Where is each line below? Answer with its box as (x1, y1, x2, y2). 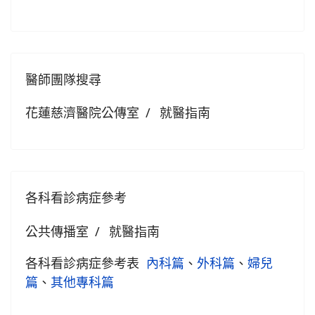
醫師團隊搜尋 (25, 70, 101, 88)
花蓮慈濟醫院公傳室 (25, 104, 139, 121)
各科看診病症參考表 (25, 254, 146, 271)
